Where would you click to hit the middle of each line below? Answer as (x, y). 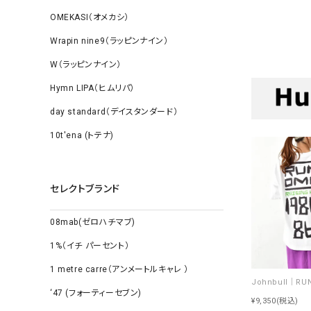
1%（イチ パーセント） (90, 246)
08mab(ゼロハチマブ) (93, 222)
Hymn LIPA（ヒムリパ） (92, 88)
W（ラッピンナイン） (86, 65)
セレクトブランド (85, 189)
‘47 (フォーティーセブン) (96, 293)
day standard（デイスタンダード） (114, 112)
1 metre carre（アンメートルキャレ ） (120, 269)
